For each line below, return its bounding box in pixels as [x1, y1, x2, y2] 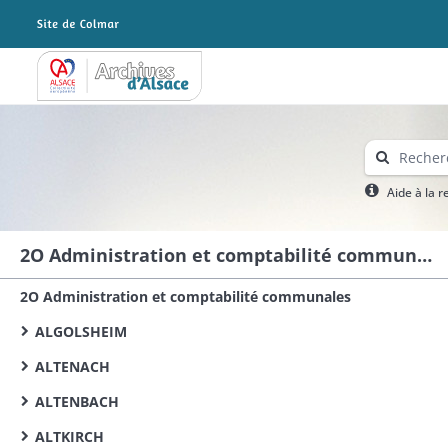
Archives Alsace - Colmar [36, 72, 201, 92]
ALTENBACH [35, 392, 119, 411]
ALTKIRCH [35, 427, 104, 446]
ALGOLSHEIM [35, 322, 127, 341]
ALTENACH [35, 357, 110, 376]
